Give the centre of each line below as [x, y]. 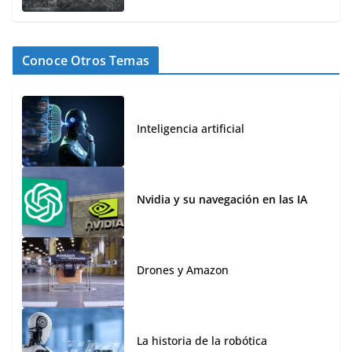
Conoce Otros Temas [86, 61]
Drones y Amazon [183, 269]
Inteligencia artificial [191, 128]
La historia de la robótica [202, 340]
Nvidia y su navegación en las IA [222, 199]
